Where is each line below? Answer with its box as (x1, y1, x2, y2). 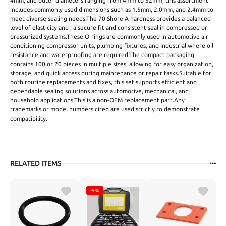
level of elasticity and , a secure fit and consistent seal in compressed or (10, 24, 207, 31)
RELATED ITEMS (10, 159, 62, 168)
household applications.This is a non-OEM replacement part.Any (10, 97, 185, 104)
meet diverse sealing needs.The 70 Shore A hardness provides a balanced (10, 15, 211, 22)
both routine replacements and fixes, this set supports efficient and (10, 79, 197, 86)
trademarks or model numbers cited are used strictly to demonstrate (10, 106, 200, 113)
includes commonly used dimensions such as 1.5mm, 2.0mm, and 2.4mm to (10, 6, 213, 13)
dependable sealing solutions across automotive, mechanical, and (10, 88, 189, 95)
